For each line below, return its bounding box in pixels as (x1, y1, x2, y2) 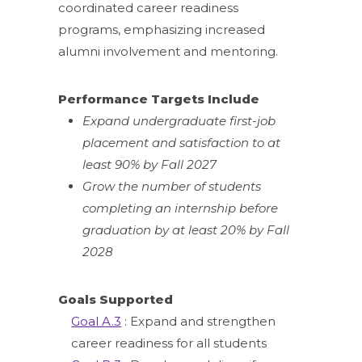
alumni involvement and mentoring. (58, 43, 279, 59)
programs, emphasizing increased (58, 21, 266, 37)
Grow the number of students (82, 178, 262, 194)
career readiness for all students (71, 335, 267, 351)
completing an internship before (82, 200, 279, 216)
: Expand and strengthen (121, 313, 276, 329)
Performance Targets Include (58, 90, 260, 107)
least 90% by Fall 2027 (82, 156, 217, 172)
